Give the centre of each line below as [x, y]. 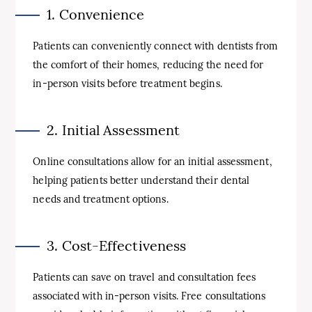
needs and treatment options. [101, 199]
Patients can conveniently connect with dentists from [156, 46]
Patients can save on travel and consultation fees [145, 277]
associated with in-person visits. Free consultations [149, 296]
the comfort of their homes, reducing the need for [148, 65]
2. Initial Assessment [114, 130]
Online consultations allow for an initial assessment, [153, 162]
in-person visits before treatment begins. [127, 84]
